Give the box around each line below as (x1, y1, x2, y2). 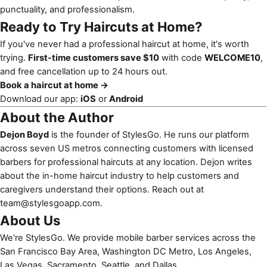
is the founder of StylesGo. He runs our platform (49, 129, 249, 140)
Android (109, 93, 143, 104)
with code (159, 52, 204, 63)
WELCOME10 (204, 52, 260, 63)
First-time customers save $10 (28, 52, 159, 63)
